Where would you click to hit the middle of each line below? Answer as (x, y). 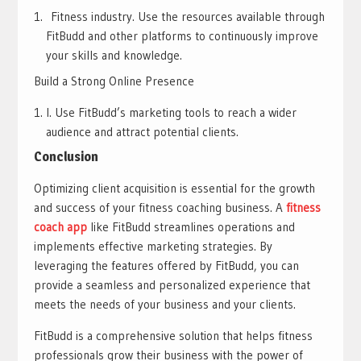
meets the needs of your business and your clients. (164, 305)
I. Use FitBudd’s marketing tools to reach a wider (171, 112)
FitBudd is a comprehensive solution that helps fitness (173, 336)
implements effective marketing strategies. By (153, 247)
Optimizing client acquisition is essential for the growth (174, 189)
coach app (60, 227)
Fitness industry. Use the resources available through (185, 17)
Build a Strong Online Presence (114, 81)
